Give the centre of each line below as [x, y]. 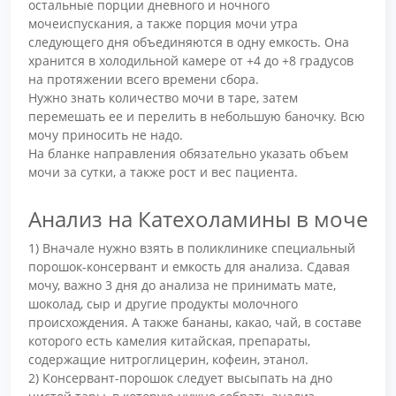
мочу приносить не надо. [106, 135]
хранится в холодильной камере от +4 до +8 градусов [191, 61]
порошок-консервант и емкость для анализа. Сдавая [189, 266]
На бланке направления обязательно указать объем [188, 154]
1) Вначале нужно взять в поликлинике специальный [192, 247]
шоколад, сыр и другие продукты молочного [163, 303]
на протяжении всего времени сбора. [144, 80]
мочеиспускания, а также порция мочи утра [163, 24]
